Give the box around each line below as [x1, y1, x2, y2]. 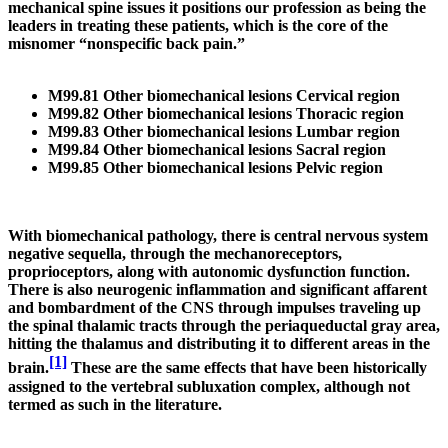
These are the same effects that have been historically [67, 359, 427, 377]
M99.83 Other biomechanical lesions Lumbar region [48, 123, 400, 141]
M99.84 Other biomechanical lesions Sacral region [48, 141, 386, 159]
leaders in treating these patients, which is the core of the [8, 17, 388, 35]
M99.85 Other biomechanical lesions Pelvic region [48, 159, 383, 177]
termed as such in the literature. [8, 395, 222, 413]
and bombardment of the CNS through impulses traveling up [8, 299, 421, 317]
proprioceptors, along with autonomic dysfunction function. [8, 263, 410, 281]
